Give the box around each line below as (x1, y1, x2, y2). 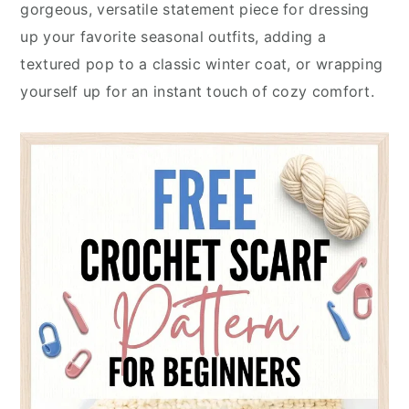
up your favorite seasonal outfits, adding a (20, 27, 327, 46)
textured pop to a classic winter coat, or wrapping (20, 55, 383, 73)
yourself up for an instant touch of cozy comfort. (20, 82, 375, 100)
